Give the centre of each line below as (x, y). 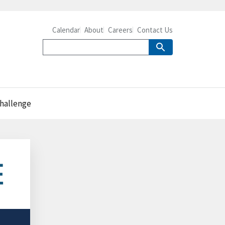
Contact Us (155, 30)
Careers (120, 30)
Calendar (66, 30)
